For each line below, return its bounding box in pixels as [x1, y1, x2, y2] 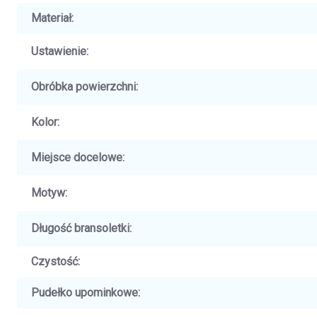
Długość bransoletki [31, 221, 129, 235]
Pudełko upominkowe [31, 285, 138, 299]
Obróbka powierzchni [31, 79, 136, 93]
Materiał [31, 11, 71, 25]
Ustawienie [31, 44, 86, 58]
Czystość [31, 254, 78, 268]
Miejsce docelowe [31, 150, 122, 164]
